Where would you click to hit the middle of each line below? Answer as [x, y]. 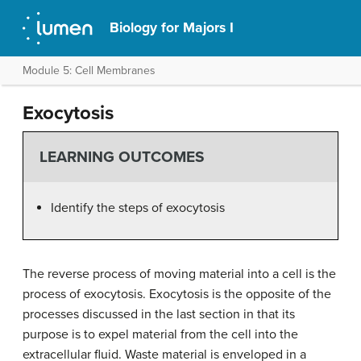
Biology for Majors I [172, 28]
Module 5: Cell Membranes [89, 71]
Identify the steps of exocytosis [138, 207]
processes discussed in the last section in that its [159, 314]
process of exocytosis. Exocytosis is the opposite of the [177, 294]
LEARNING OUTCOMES [122, 157]
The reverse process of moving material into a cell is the [179, 274]
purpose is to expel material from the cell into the [160, 334]
